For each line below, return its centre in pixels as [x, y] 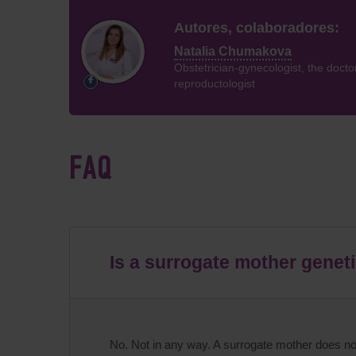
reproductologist [214, 83]
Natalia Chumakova [232, 51]
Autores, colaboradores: [256, 27]
